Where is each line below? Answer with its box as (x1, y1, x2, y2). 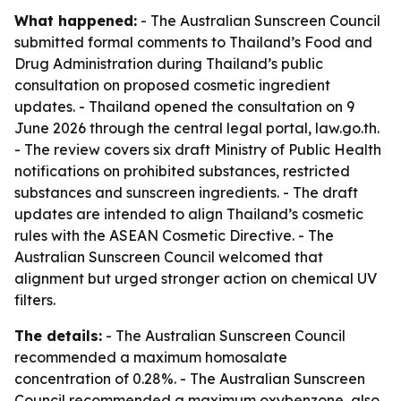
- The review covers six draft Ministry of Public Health (14, 141, 381, 158)
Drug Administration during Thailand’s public (14, 55, 323, 73)
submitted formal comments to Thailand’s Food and (14, 33, 372, 51)
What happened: (14, 12, 137, 30)
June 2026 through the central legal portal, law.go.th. (14, 119, 380, 137)
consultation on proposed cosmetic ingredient (14, 76, 330, 94)
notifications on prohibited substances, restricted (14, 162, 350, 180)
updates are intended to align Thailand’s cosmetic (14, 205, 363, 223)
